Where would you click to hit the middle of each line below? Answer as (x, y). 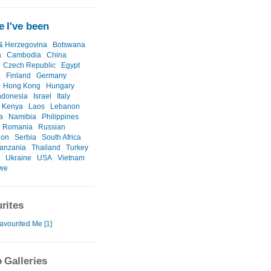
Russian (52, 127)
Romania (18, 127)
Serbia (25, 138)
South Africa (61, 138)
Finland (18, 76)
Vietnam (71, 158)
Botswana (69, 45)
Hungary (60, 86)
